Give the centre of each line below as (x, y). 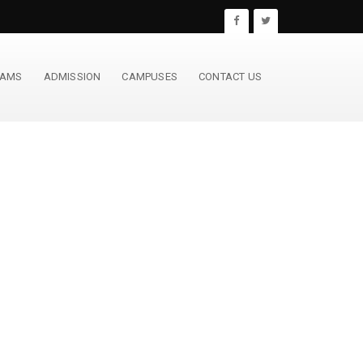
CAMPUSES (149, 77)
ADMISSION (72, 77)
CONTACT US (230, 77)
